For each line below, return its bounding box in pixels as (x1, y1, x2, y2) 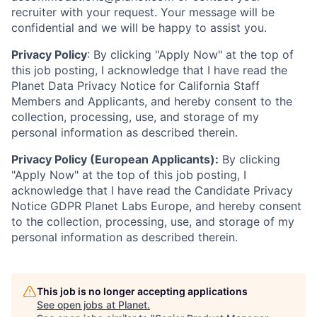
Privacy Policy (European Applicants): (11, 152, 219, 166)
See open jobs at (37, 299, 118, 311)
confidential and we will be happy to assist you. (11, 21, 267, 35)
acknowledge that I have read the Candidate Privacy (11, 183, 293, 197)
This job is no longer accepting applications (37, 285, 248, 297)
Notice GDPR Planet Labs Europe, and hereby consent (11, 199, 301, 213)
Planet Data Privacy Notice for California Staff (11, 79, 260, 93)
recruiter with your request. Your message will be (11, 5, 275, 19)
